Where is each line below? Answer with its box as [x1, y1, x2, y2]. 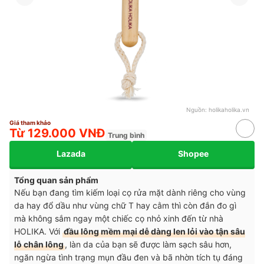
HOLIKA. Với [14, 226, 62, 236]
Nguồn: [186, 105, 209, 113]
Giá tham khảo [9, 118, 51, 126]
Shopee [178, 148, 209, 159]
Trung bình [108, 130, 144, 140]
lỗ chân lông [14, 239, 64, 249]
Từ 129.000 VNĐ [9, 126, 105, 140]
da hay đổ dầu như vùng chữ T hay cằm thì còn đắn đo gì [14, 200, 236, 210]
